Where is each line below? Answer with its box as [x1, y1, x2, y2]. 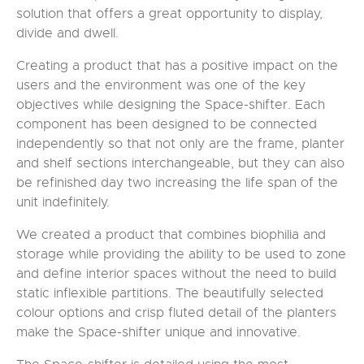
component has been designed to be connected [16, 116, 317, 132]
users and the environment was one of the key [16, 77, 305, 93]
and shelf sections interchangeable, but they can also [16, 155, 344, 171]
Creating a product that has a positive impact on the [16, 58, 338, 74]
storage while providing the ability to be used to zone [16, 246, 346, 262]
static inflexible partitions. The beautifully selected [16, 285, 323, 301]
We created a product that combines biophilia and [16, 227, 326, 243]
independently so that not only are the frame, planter [16, 136, 344, 152]
